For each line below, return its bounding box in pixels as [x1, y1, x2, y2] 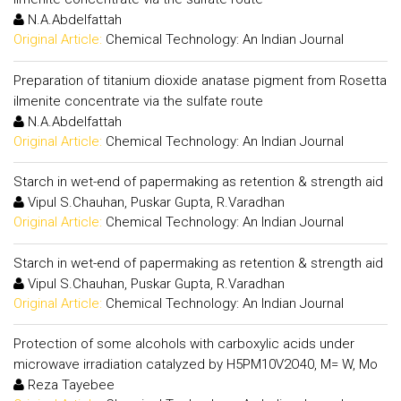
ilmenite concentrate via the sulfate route [13, 92, 263, 109]
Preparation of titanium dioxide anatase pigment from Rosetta [13, 72, 387, 89]
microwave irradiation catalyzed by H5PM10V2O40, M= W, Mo [13, 356, 378, 372]
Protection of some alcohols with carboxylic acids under [13, 336, 354, 352]
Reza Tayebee [24, 377, 115, 393]
